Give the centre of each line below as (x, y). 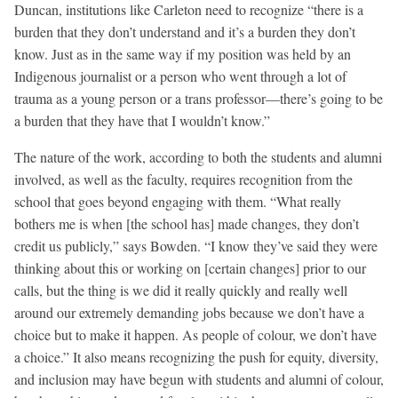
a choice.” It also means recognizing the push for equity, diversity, (196, 357)
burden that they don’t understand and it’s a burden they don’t (185, 32)
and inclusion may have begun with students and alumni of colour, (199, 379)
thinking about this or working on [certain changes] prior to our (190, 268)
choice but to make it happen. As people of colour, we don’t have (195, 335)
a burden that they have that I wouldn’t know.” (142, 121)
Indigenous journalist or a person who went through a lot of (180, 76)
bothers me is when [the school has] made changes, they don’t (187, 224)
